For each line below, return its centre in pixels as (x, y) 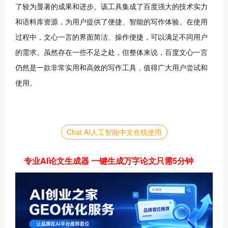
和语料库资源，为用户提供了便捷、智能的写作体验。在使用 (111, 22)
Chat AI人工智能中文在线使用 (114, 132)
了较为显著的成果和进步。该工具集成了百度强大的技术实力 (111, 7)
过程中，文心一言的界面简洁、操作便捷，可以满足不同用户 (111, 37)
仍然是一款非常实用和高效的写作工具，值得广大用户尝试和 (111, 68)
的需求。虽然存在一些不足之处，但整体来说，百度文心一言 (111, 53)
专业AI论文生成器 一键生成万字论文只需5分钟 (109, 161)
